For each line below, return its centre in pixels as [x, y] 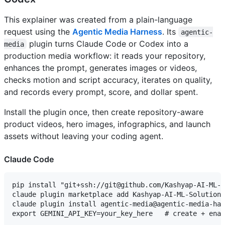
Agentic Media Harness [117, 31]
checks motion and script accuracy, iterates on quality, [108, 80]
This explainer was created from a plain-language [98, 19]
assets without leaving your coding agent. [84, 136]
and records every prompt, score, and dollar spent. [101, 92]
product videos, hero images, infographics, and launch [107, 124]
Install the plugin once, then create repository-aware [104, 112]
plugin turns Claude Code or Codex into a [109, 43]
